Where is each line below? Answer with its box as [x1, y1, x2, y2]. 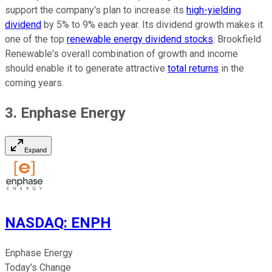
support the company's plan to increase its [5, 4, 186, 16]
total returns [168, 62, 219, 74]
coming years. [5, 76, 64, 89]
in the [219, 62, 244, 74]
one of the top [5, 33, 67, 45]
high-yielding [186, 4, 241, 16]
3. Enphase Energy [5, 104, 126, 122]
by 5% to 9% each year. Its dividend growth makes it [41, 18, 263, 30]
